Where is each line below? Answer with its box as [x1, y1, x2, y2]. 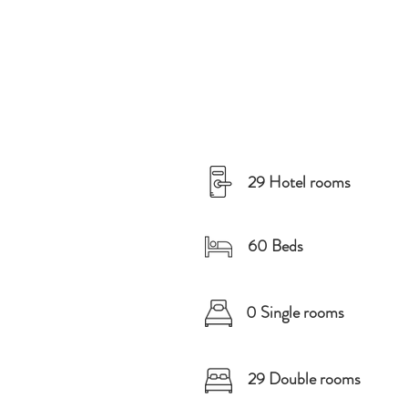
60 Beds [248, 234, 303, 258]
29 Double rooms [248, 367, 361, 391]
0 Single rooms [246, 301, 344, 324]
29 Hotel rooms [248, 170, 351, 194]
